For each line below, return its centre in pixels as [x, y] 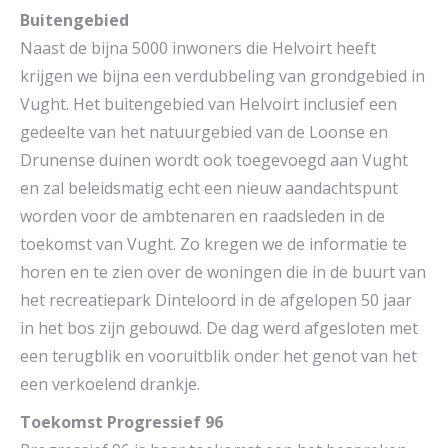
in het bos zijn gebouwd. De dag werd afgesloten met [219, 328]
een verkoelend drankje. [110, 384]
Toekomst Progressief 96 [121, 422]
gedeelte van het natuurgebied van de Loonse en [204, 132]
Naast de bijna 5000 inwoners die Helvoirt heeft [198, 48]
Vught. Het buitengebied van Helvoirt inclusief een [208, 104]
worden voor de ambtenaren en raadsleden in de [202, 216]
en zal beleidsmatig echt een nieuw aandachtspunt [209, 188]
